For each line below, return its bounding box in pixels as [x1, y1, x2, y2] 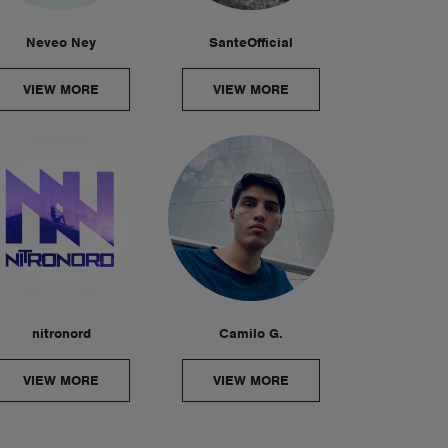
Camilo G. [219, 325, 283, 342]
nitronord [31, 325, 91, 342]
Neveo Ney [26, 34, 96, 51]
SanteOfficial [209, 34, 293, 51]
